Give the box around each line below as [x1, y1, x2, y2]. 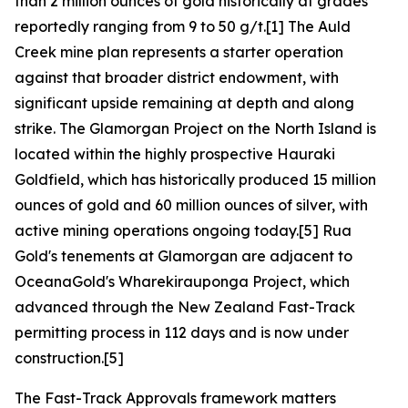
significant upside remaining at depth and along [15, 94, 354, 112]
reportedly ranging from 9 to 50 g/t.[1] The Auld [15, 17, 351, 36]
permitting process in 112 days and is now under [15, 323, 349, 342]
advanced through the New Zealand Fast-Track [15, 298, 355, 316]
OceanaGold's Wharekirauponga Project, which [15, 272, 350, 291]
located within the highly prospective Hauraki [15, 145, 335, 163]
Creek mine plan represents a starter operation [15, 43, 343, 61]
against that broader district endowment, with [15, 68, 339, 87]
